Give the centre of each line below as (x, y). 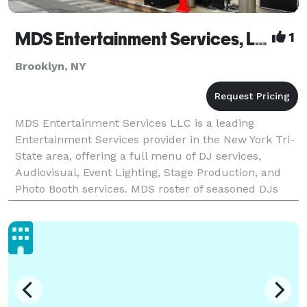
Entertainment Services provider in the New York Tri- (155, 139)
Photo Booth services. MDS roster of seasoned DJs (147, 188)
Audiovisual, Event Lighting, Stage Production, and (148, 172)
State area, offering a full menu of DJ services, (138, 156)
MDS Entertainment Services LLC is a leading (135, 123)
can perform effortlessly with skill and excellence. (148, 205)
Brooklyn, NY (51, 66)
